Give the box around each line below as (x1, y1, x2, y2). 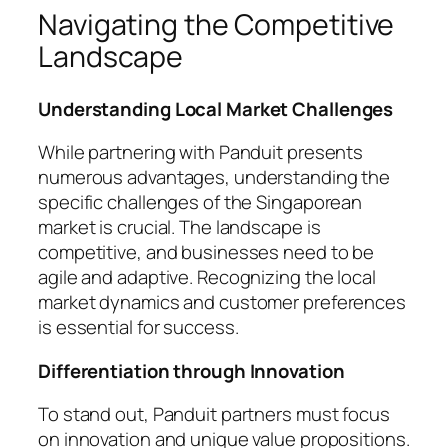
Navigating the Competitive (38, 5, 395, 45)
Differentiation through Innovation (38, 357, 345, 384)
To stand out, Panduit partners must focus (38, 401, 390, 428)
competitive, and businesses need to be (38, 239, 375, 266)
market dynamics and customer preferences (38, 289, 406, 316)
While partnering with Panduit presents (38, 139, 364, 166)
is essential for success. (38, 314, 239, 341)
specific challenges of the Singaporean (38, 189, 363, 216)
